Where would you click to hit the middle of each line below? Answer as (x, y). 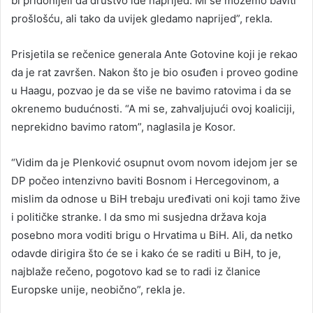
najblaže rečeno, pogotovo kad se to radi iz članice (136, 271)
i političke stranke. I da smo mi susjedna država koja (139, 217)
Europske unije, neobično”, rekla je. (98, 289)
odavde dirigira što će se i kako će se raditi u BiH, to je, (146, 253)
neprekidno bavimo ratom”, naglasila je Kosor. (123, 126)
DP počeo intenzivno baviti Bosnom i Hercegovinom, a (145, 180)
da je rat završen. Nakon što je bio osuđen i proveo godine (155, 72)
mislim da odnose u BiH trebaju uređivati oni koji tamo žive (156, 198)
